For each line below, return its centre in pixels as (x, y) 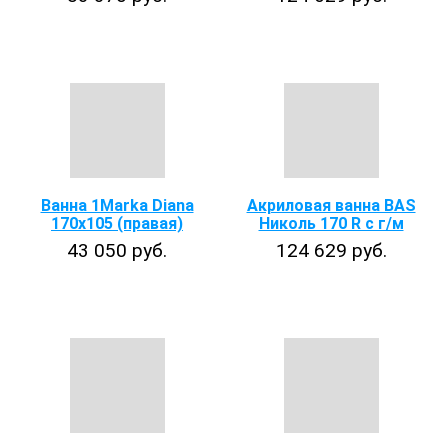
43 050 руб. (117, 250)
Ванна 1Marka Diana (117, 205)
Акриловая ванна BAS (331, 205)
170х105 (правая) (117, 223)
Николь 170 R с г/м (331, 223)
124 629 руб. (331, 250)
